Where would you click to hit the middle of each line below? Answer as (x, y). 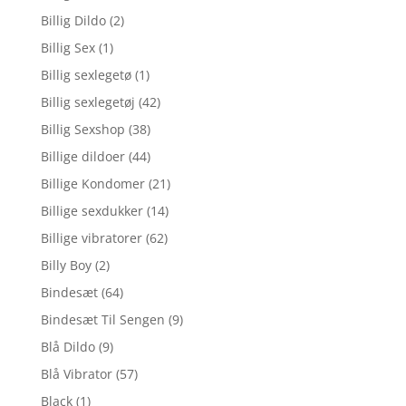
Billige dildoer (82, 157)
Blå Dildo (68, 347)
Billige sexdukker (92, 211)
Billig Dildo (73, 21)
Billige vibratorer (91, 238)
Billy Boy (66, 266)
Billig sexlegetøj (87, 102)
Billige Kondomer (92, 184)
